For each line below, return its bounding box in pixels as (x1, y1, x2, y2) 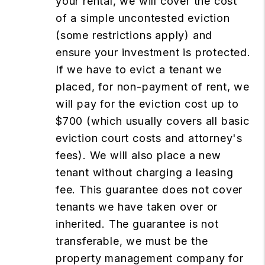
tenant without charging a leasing (56, 166, 234, 179)
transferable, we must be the (56, 234, 208, 247)
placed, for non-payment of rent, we (56, 80, 250, 93)
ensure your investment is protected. (56, 46, 251, 59)
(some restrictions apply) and (56, 28, 213, 41)
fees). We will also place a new (56, 148, 221, 161)
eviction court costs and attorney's (56, 131, 243, 144)
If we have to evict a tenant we (56, 63, 222, 76)
